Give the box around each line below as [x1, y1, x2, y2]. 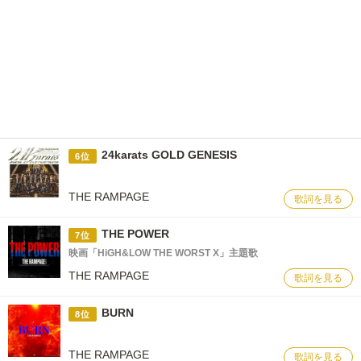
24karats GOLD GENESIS [101, 148, 237, 161]
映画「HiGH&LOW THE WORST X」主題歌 [68, 247, 258, 259]
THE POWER [101, 227, 169, 240]
